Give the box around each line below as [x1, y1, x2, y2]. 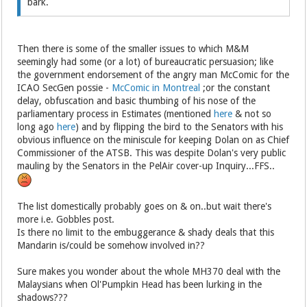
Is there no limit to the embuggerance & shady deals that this [17, 227, 275, 238]
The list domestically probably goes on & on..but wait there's [17, 201, 272, 212]
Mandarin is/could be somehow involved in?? [17, 240, 208, 251]
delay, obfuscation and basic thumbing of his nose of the [17, 95, 256, 107]
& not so [232, 108, 272, 120]
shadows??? [17, 292, 69, 304]
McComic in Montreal [112, 82, 201, 94]
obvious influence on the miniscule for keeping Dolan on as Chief [17, 134, 290, 146]
